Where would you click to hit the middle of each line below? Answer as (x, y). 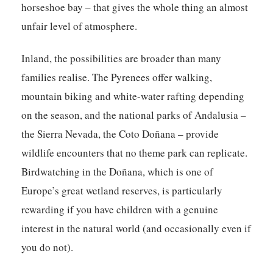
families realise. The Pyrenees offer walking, (117, 77)
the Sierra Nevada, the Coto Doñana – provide (120, 134)
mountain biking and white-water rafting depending (133, 96)
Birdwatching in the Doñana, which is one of (118, 172)
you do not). (48, 247)
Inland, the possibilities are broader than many (122, 58)
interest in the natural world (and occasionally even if (136, 229)
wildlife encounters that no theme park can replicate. (135, 153)
